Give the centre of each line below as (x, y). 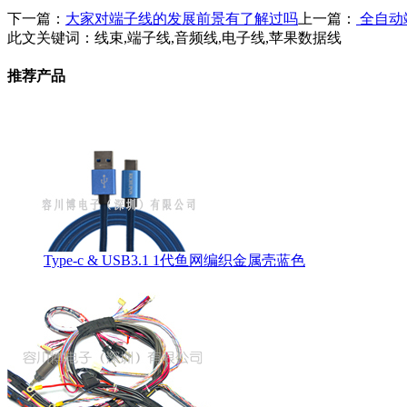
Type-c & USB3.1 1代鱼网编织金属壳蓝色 (174, 261)
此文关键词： (51, 37)
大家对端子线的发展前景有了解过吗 (182, 18)
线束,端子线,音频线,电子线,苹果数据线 (218, 37)
